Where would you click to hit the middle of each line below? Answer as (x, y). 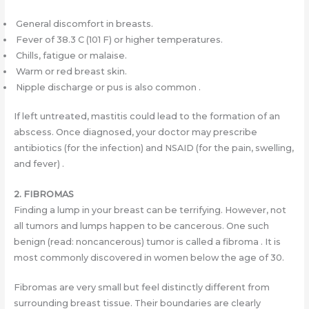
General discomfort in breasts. (83, 24)
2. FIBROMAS (43, 194)
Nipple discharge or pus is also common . (107, 88)
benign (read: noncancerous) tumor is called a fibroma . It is (147, 241)
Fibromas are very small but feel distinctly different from (141, 288)
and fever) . (39, 164)
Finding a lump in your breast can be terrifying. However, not (150, 210)
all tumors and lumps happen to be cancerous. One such (141, 226)
